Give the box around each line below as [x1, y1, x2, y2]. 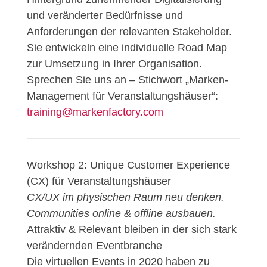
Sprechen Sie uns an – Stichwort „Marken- [26, 74, 228, 86]
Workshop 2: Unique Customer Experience [26, 159, 230, 172]
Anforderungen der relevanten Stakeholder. [26, 26, 232, 38]
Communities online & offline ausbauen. [26, 207, 216, 220]
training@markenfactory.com [26, 106, 163, 119]
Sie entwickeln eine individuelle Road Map [26, 42, 227, 54]
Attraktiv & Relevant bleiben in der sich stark [26, 223, 237, 236]
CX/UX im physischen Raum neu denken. [26, 191, 224, 204]
